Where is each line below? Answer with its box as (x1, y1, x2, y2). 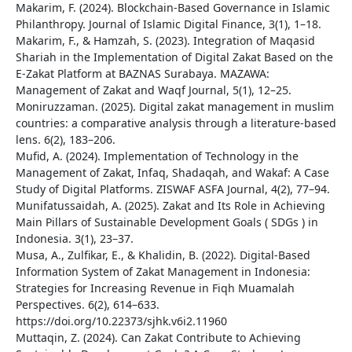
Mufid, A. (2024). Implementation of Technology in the (15, 148, 299, 164)
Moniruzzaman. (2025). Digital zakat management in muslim (15, 99, 334, 115)
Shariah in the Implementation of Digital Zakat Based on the (15, 49, 333, 65)
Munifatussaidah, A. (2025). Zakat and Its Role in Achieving (15, 198, 325, 214)
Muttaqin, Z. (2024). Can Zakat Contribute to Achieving (15, 330, 301, 346)
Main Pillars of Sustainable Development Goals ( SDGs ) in (15, 214, 318, 230)
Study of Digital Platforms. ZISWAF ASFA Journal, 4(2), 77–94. (15, 181, 330, 197)
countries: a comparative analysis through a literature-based (15, 115, 336, 131)
